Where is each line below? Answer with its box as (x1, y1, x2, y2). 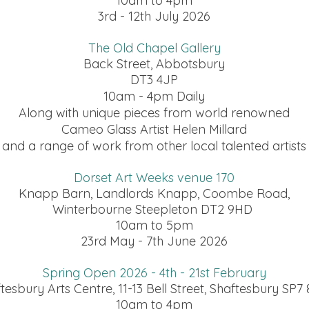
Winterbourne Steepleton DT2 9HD (52, 201, 256, 217)
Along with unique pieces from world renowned (19, 105, 290, 121)
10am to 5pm (115, 217, 193, 233)
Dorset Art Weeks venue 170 (74, 170, 235, 186)
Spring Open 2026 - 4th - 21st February (42, 265, 266, 281)
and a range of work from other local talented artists (2, 138, 306, 154)
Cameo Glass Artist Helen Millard (61, 121, 247, 137)
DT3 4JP (130, 72, 178, 88)
